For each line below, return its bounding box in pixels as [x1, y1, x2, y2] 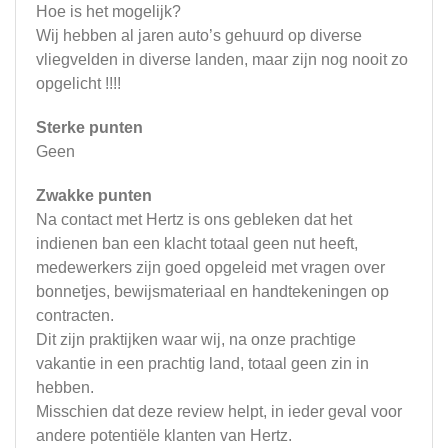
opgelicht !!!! [36, 75, 121, 93]
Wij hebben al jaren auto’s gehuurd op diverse [36, 27, 362, 45]
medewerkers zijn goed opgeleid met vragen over [36, 259, 385, 277]
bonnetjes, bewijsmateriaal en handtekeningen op [36, 283, 389, 301]
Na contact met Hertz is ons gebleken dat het [36, 211, 352, 229]
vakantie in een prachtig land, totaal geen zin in [36, 355, 369, 373]
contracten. [36, 307, 114, 325]
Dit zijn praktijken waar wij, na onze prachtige [36, 331, 356, 349]
